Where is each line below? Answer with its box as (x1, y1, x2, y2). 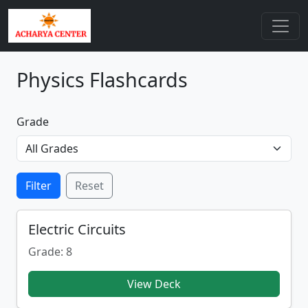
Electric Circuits (28, 220, 126, 239)
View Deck (127, 276, 181, 291)
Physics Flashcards (16, 66, 188, 93)
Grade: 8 (28, 244, 72, 259)
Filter (25, 178, 52, 193)
